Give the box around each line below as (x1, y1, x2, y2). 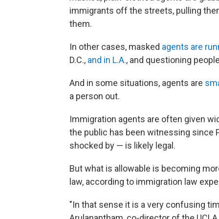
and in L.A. (88, 55, 126, 65)
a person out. (69, 91, 120, 101)
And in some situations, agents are (69, 78, 205, 88)
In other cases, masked (69, 42, 162, 52)
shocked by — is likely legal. (69, 140, 175, 151)
